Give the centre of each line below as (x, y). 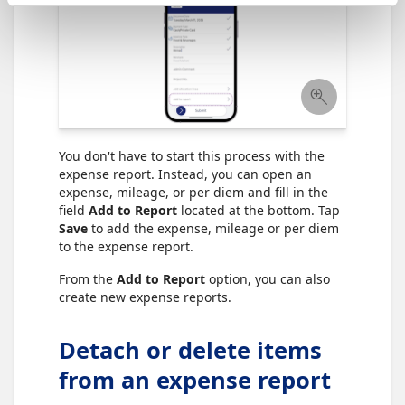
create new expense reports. (145, 297)
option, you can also (268, 279)
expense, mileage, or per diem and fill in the (193, 192)
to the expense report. (126, 246)
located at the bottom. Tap (259, 210)
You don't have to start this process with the (192, 156)
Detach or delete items (190, 350)
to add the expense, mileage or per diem (213, 228)
